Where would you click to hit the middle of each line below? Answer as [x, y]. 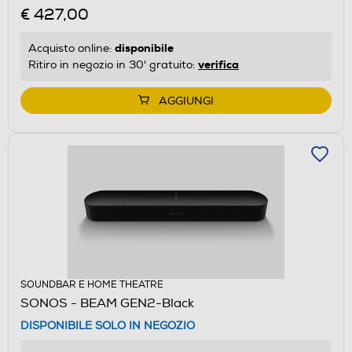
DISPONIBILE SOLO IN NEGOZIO [108, 325]
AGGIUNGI [186, 101]
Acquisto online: [71, 48]
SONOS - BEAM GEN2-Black [107, 303]
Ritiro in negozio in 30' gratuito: [113, 64]
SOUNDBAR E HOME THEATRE [92, 284]
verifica [218, 64]
